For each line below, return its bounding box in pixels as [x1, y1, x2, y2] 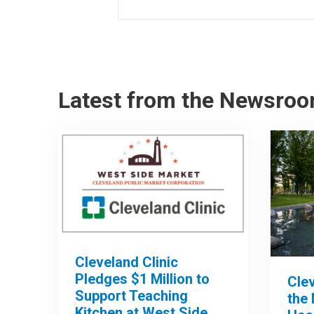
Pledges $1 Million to [75, 271, 210, 288]
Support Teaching [75, 287, 189, 305]
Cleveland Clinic [75, 254, 179, 271]
